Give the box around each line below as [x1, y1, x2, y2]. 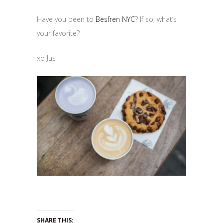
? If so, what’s [135, 14, 177, 24]
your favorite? [37, 28, 80, 38]
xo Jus [37, 53, 56, 63]
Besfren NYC [96, 14, 135, 24]
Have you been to [37, 14, 96, 24]
